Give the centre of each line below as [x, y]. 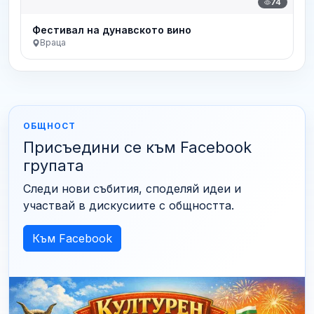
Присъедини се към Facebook [137, 148]
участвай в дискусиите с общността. [129, 206]
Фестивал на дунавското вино [112, 30]
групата [54, 166]
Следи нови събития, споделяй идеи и [132, 189]
